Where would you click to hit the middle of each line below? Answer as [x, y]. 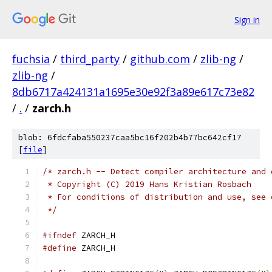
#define [59, 248]
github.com [160, 59]
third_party [90, 59]
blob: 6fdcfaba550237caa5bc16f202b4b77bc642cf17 [130, 138]
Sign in [247, 19]
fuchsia [31, 59]
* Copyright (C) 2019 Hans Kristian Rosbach [147, 184]
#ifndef [59, 235]
